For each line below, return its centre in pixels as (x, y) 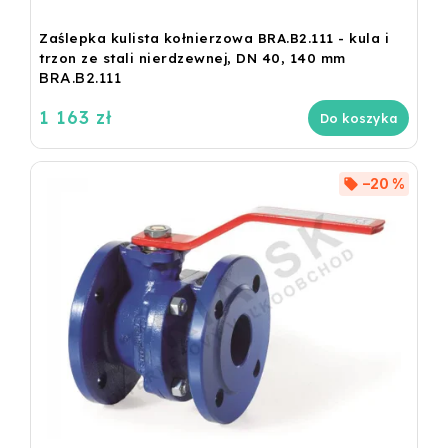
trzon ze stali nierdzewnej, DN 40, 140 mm (192, 57)
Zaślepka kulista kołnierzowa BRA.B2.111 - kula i (214, 37)
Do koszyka (358, 117)
